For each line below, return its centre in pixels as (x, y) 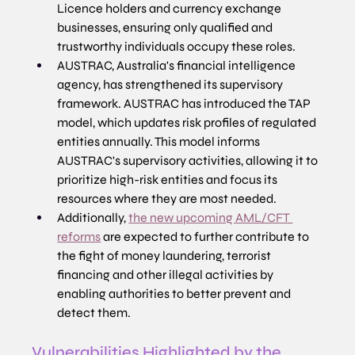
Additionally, (93, 218)
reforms (79, 237)
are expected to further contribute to (206, 237)
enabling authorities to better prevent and (176, 294)
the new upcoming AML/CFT (211, 218)
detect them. (94, 313)
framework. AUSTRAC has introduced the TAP (185, 104)
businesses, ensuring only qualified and (166, 28)
